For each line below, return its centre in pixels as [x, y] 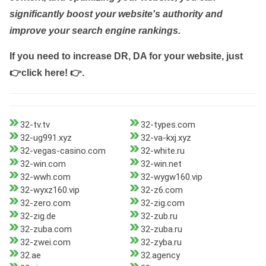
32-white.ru [162, 151]
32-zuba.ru [161, 229]
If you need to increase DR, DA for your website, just [126, 56]
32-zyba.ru [161, 243]
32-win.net [161, 164]
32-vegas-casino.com [63, 151]
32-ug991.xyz [46, 138]
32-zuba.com [46, 229]
